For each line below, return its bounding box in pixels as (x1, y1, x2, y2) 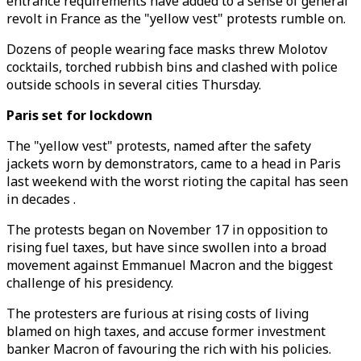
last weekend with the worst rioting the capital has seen (6, 172, 348, 190)
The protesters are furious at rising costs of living (6, 305, 309, 322)
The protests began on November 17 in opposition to (6, 221, 328, 239)
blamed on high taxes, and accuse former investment (6, 322, 326, 340)
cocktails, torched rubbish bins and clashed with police (6, 58, 338, 76)
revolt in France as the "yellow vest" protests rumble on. (6, 10, 346, 27)
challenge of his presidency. (6, 274, 173, 292)
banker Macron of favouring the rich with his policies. (6, 340, 331, 358)
